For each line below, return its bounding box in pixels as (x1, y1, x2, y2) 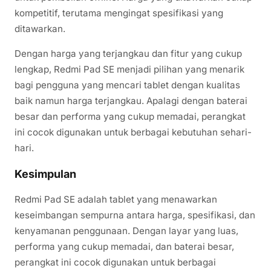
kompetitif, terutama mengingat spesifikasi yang (15, 7, 223, 19)
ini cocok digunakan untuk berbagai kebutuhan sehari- (15, 126, 252, 138)
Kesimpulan (15, 167, 76, 180)
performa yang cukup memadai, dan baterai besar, (15, 240, 234, 252)
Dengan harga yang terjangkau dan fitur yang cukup (15, 47, 242, 59)
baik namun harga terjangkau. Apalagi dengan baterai (15, 94, 247, 106)
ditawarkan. (15, 22, 65, 34)
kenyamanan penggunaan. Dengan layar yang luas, (15, 224, 238, 237)
